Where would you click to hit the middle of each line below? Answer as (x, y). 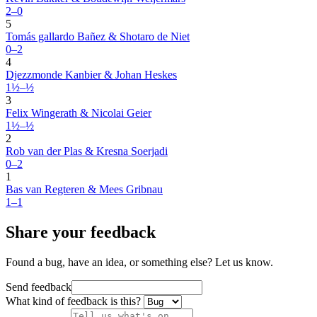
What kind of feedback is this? (73, 301)
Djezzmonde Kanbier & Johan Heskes (91, 75)
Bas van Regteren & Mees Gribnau (84, 190)
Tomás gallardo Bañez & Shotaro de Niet (98, 37)
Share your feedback (81, 232)
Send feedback (39, 287)
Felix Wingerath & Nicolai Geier (79, 113)
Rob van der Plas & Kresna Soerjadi (87, 151)
